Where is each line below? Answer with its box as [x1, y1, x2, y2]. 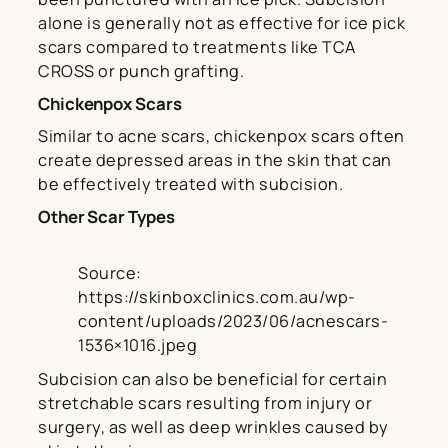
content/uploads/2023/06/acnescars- [78, 310, 388, 333]
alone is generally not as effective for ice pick [38, 12, 405, 35]
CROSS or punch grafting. [38, 60, 244, 83]
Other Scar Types [38, 205, 175, 229]
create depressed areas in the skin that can [38, 149, 392, 172]
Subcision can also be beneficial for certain [38, 368, 387, 391]
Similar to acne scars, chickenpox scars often [38, 125, 405, 148]
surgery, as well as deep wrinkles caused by [38, 416, 389, 439]
